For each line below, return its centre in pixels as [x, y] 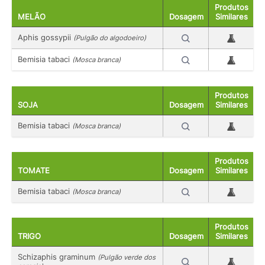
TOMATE [34, 170]
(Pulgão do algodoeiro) [110, 38]
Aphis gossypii [46, 38]
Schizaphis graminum [58, 257]
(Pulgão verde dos [127, 258]
